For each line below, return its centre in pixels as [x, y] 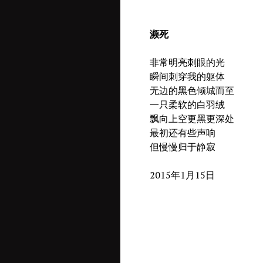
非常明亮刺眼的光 [178, 62]
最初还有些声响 [173, 132]
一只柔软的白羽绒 [178, 104]
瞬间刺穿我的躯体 [178, 76]
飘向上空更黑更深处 [183, 118]
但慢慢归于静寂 [173, 146]
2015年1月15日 [173, 175]
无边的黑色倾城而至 [183, 90]
